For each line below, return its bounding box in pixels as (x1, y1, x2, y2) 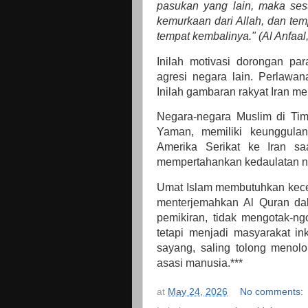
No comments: (239, 287, 306, 298)
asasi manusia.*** (157, 257, 245, 269)
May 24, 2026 (168, 287, 228, 298)
